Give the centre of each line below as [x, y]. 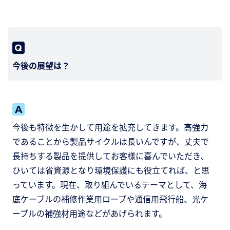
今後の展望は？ [41, 65]
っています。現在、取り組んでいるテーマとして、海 [110, 185]
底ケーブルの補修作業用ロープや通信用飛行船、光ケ [110, 199]
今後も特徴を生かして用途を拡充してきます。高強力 [110, 127]
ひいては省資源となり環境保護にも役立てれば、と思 [111, 170]
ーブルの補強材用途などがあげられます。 [90, 213]
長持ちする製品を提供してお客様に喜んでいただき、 [110, 156]
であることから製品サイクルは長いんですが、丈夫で [111, 141]
